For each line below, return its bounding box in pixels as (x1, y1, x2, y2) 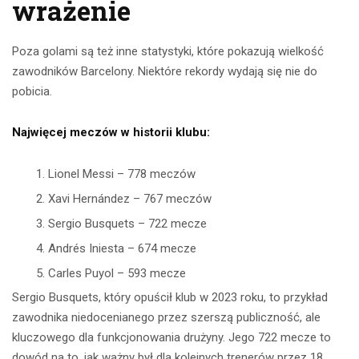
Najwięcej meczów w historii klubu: (12, 125, 210, 140)
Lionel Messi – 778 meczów (48, 167, 196, 182)
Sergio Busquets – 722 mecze (48, 216, 207, 232)
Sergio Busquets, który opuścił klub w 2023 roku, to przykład (12, 290, 328, 305)
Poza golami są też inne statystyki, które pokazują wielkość (12, 44, 324, 59)
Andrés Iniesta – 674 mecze (48, 241, 196, 256)
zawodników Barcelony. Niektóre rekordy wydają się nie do (12, 64, 317, 79)
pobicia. (12, 84, 52, 99)
